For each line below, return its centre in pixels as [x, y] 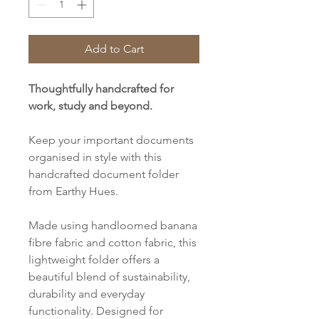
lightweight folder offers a [94, 260]
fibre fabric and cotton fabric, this [113, 242]
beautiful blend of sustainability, [109, 277]
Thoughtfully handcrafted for [101, 89]
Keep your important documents [111, 140]
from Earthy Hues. [73, 191]
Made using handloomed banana [113, 225]
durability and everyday [87, 294]
